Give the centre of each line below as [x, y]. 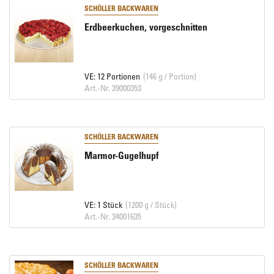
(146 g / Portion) [169, 76]
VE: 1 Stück [103, 205]
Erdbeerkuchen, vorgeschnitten [146, 27]
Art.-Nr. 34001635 [113, 216]
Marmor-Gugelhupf [121, 155]
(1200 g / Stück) [151, 205]
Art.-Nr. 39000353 [113, 88]
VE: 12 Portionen [112, 76]
